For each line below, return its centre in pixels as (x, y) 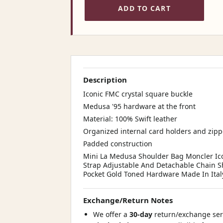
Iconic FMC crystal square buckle (138, 94)
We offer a (111, 215)
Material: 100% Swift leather (130, 119)
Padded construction (118, 144)
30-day (142, 215)
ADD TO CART (144, 8)
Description (105, 80)
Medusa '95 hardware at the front (139, 107)
